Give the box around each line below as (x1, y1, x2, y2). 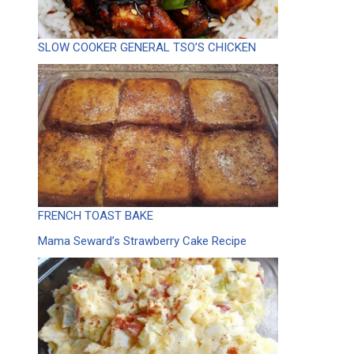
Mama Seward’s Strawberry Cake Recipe (38, 233, 247, 248)
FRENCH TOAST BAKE (38, 208, 153, 223)
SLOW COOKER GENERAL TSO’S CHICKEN (38, 40, 256, 55)
